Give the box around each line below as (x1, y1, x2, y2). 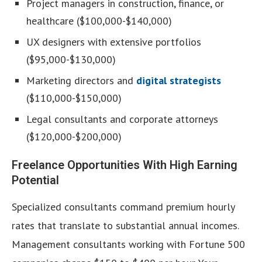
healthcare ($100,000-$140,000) (26, 14, 172, 28)
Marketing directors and (26, 74, 136, 88)
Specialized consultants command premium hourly (12, 200, 235, 214)
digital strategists (136, 74, 221, 88)
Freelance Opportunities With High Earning (12, 158, 237, 173)
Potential (12, 173, 59, 188)
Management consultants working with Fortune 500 (12, 237, 245, 251)
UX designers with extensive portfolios (26, 35, 201, 49)
